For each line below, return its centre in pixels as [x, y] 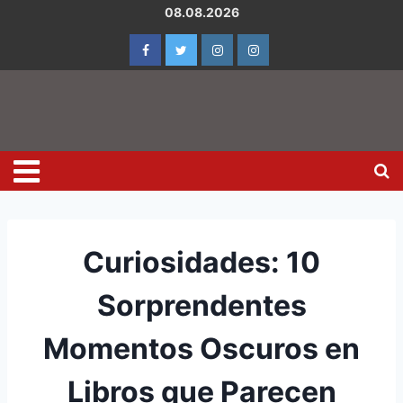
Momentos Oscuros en [201, 349]
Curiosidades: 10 [201, 262]
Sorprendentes [201, 305]
